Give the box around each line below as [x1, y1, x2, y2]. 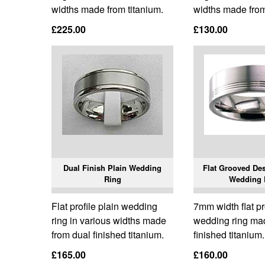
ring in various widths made [51, 214, 166, 228]
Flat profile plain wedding [51, 199, 157, 214]
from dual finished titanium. [51, 228, 164, 242]
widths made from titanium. [51, 2, 163, 17]
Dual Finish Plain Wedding [63, 162, 162, 174]
